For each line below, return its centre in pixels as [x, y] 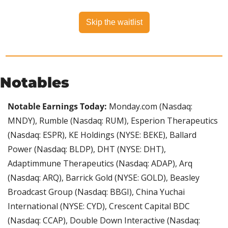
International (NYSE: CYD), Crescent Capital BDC [99, 206]
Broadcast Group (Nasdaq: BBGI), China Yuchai [96, 192]
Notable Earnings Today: [57, 106]
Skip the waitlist [114, 22]
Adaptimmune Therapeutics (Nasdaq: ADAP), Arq [100, 163]
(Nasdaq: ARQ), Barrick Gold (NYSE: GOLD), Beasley [104, 177]
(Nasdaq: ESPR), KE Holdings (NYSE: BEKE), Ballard [102, 135]
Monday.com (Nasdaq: [150, 106]
